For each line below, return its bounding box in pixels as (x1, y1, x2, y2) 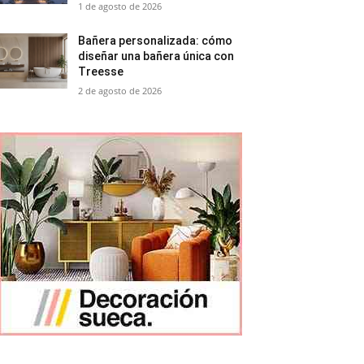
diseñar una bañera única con (78, 50, 235, 63)
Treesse (78, 65, 124, 78)
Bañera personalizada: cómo (78, 34, 233, 47)
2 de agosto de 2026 (78, 84, 162, 97)
